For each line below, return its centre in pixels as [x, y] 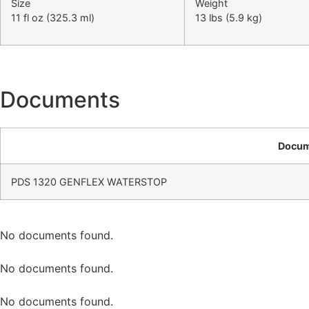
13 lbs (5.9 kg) [229, 17]
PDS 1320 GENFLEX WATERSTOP [89, 181]
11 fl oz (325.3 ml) [53, 17]
